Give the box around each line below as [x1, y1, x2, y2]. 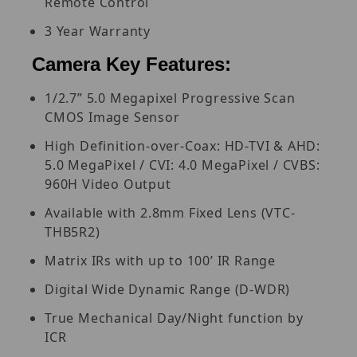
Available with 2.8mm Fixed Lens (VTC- [45, 203, 296, 222]
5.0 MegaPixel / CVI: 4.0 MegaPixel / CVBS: [45, 155, 320, 174]
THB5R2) [45, 222, 100, 241]
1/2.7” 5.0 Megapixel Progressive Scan [45, 88, 296, 107]
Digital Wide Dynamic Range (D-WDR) [45, 280, 291, 298]
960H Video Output [45, 175, 171, 193]
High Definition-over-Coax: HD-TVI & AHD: [45, 136, 320, 155]
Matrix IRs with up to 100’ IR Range [45, 251, 276, 269]
